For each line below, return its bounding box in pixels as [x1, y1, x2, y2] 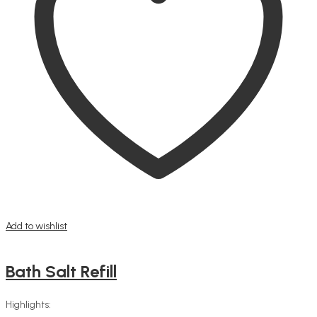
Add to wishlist [6, 219, 67, 232]
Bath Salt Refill [6, 260, 117, 282]
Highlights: [6, 298, 51, 311]
